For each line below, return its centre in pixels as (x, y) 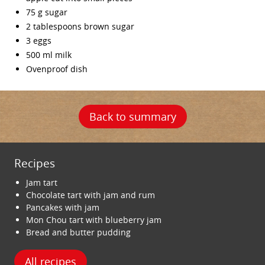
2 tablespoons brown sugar (80, 26)
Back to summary (132, 117)
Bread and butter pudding (78, 232)
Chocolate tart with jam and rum (91, 195)
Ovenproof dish (57, 69)
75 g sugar (47, 12)
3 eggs (39, 41)
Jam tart (42, 182)
